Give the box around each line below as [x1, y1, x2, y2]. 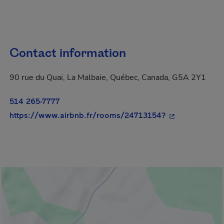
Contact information [9, 45, 126, 62]
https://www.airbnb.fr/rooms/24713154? [9, 110, 166, 119]
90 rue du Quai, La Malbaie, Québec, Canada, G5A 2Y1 [9, 72, 206, 83]
